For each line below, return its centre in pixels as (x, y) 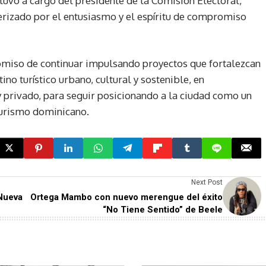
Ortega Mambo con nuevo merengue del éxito (126, 197)
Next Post (207, 182)
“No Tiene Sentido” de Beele (163, 209)
